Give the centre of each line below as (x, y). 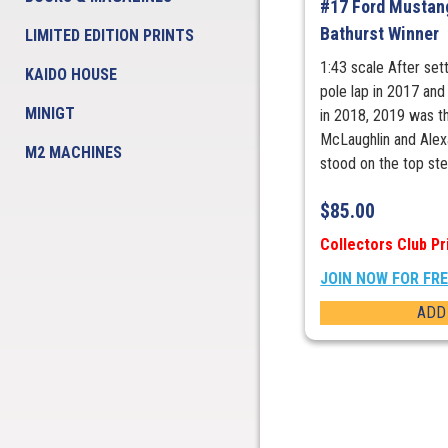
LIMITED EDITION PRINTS (109, 35)
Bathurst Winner (380, 34)
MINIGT (50, 113)
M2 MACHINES (73, 152)
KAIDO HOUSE (71, 74)
